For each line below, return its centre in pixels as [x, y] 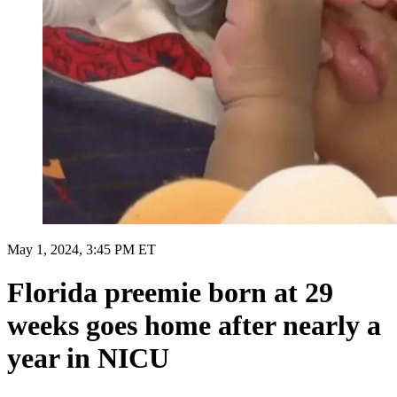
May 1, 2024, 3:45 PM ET [82, 249]
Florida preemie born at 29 [170, 293]
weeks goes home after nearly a [194, 326]
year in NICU [88, 358]
